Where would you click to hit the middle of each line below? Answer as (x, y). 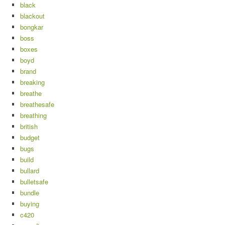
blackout (32, 16)
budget (30, 138)
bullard (30, 171)
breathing (33, 116)
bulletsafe (34, 182)
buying (30, 204)
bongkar (32, 27)
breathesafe (37, 104)
